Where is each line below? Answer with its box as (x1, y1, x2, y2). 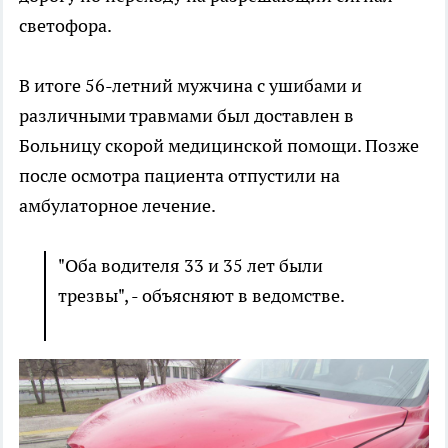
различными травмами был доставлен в (19, 104, 354, 128)
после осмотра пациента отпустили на (19, 164, 340, 188)
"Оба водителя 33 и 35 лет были (58, 254, 323, 278)
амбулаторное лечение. (19, 194, 219, 218)
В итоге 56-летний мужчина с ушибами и (19, 74, 362, 98)
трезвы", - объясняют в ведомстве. (58, 284, 348, 308)
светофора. (19, 14, 115, 38)
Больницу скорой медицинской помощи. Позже (19, 134, 419, 158)
